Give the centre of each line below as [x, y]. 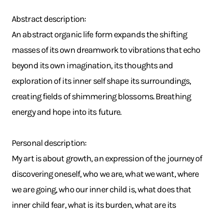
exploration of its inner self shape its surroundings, [101, 81]
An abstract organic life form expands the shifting [100, 34]
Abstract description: [49, 19]
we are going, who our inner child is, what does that [101, 189]
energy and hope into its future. [67, 112]
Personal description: [49, 143]
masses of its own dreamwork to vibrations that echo [106, 50]
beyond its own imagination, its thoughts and [93, 65]
